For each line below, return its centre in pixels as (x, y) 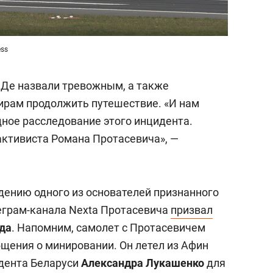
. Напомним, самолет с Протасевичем (108, 228)
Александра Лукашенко (143, 263)
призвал (192, 210)
